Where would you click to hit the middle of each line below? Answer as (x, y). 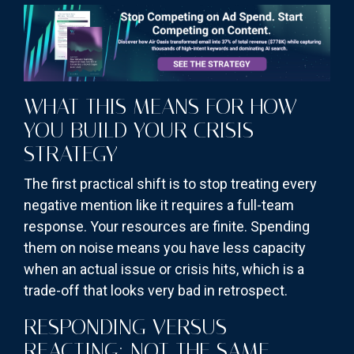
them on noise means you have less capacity (165, 247)
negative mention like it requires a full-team (159, 205)
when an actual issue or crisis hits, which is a (164, 269)
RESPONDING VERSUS (125, 326)
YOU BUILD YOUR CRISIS (139, 130)
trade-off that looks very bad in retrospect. (156, 290)
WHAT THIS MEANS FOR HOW (160, 106)
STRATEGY (71, 153)
